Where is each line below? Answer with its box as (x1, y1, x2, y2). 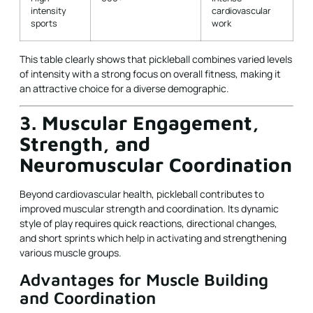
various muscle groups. (20, 246, 122, 260)
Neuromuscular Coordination (20, 153, 292, 177)
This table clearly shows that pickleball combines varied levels (20, 52, 292, 66)
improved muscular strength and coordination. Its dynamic (20, 202, 279, 216)
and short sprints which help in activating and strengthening (20, 231, 286, 245)
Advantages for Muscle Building (20, 269, 268, 289)
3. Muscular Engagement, (20, 111, 259, 135)
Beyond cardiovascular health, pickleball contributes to (20, 187, 264, 201)
